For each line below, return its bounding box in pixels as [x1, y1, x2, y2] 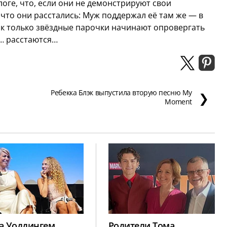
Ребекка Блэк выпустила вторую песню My [51, 88, 192, 98]
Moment [165, 97, 192, 107]
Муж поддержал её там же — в [83, 10, 203, 21]
